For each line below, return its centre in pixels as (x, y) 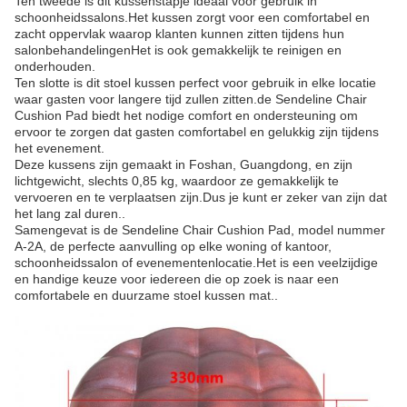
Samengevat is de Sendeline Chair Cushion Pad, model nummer (200, 230)
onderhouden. (55, 66)
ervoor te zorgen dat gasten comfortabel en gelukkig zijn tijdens (197, 132)
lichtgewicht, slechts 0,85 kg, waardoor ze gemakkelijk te (177, 181)
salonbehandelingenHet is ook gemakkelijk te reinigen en (178, 50)
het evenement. (60, 148)
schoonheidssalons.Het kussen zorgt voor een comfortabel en (192, 17)
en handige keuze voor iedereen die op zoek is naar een (177, 279)
